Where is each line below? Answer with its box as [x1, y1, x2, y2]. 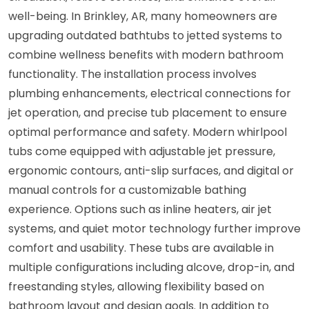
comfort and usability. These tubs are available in [8, 239, 274, 256]
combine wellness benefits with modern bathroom [8, 46, 283, 63]
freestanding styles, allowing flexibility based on [8, 278, 264, 295]
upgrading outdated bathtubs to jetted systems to [8, 27, 282, 43]
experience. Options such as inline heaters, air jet [8, 201, 272, 217]
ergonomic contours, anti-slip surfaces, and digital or [8, 162, 294, 179]
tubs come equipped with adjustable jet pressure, [8, 143, 275, 159]
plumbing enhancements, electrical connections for [8, 85, 291, 101]
